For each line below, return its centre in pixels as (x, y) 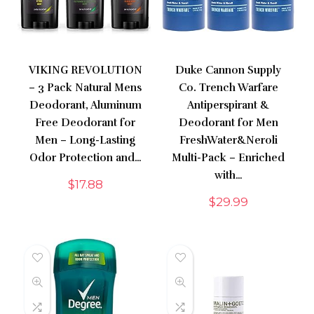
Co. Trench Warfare (228, 88)
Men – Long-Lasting (86, 141)
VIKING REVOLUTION (85, 70)
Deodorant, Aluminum (85, 105)
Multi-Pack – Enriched (228, 158)
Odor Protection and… (85, 158)
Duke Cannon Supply (228, 70)
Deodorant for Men (228, 123)
